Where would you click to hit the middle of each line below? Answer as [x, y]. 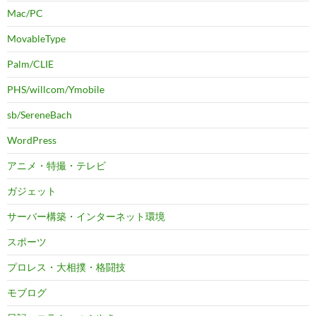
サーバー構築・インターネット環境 [86, 217]
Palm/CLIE [30, 64]
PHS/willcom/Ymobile [56, 90]
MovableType [36, 39]
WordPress [32, 140]
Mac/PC [25, 13]
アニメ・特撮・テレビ [56, 166]
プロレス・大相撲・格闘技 [66, 267]
